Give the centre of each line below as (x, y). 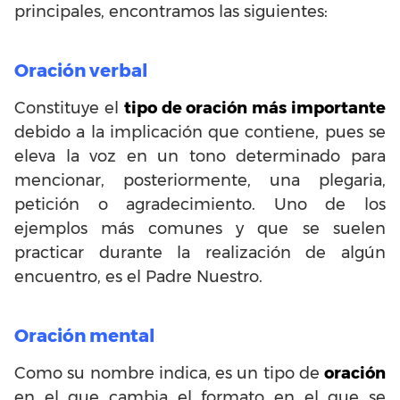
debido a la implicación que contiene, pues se (200, 132)
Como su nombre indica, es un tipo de (169, 373)
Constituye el (69, 108)
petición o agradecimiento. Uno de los (200, 204)
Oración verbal (81, 70)
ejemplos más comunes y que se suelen (200, 228)
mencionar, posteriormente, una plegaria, (200, 180)
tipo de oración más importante (255, 108)
